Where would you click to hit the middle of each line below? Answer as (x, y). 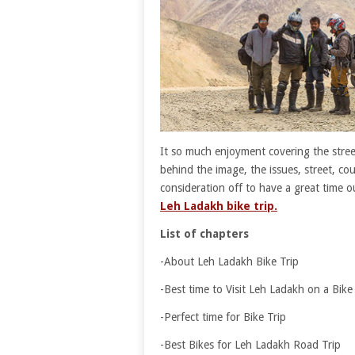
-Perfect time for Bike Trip (223, 317)
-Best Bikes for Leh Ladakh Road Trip (250, 345)
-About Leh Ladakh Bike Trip (229, 262)
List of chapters (204, 234)
